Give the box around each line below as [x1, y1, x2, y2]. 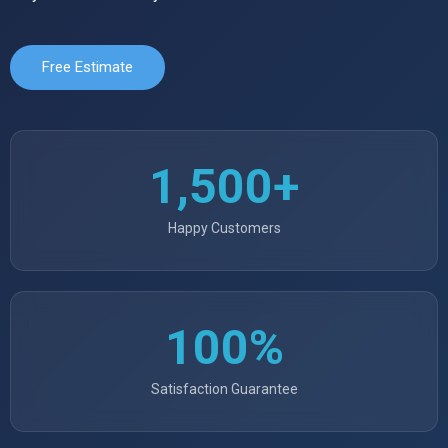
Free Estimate [42, 58, 133, 77]
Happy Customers [167, 220, 281, 237]
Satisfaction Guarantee [150, 381, 298, 398]
